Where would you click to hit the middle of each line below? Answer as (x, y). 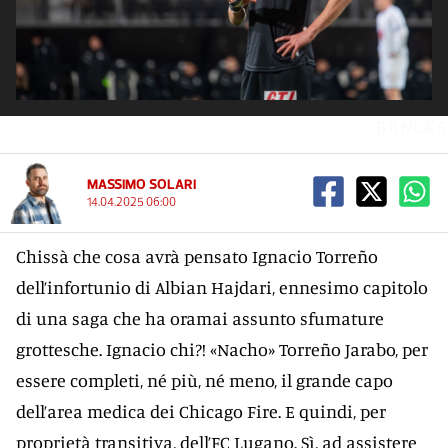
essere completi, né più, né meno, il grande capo (204, 380)
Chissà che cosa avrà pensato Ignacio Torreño (197, 256)
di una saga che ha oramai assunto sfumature (200, 318)
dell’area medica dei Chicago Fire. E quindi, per (201, 411)
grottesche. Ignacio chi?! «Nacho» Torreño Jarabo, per (222, 349)
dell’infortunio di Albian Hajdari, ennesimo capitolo (222, 287)
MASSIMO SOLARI (141, 184)
